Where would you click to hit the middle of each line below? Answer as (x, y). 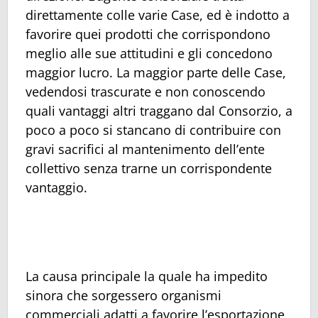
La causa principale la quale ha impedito (147, 276)
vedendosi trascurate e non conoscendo (146, 92)
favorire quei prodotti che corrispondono (148, 34)
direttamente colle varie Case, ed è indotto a (158, 15)
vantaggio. (56, 188)
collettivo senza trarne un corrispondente (149, 169)
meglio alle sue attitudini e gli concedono (149, 54)
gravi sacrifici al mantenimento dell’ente (145, 149)
